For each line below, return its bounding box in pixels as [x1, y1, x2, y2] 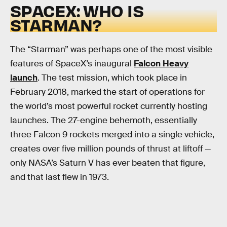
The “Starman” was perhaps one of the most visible [10, 44, 212, 55]
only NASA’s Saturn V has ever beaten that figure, [10, 158, 205, 169]
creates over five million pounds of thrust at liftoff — [10, 143, 211, 155]
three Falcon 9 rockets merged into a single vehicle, [10, 129, 214, 140]
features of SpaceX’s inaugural [10, 58, 134, 69]
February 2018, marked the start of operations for [10, 87, 205, 98]
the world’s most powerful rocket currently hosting [10, 101, 207, 112]
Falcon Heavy [134, 58, 188, 69]
